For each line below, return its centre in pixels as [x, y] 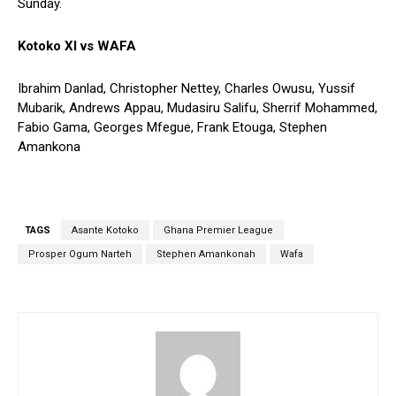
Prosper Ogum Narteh [80, 255]
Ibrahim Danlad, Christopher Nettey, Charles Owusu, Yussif [187, 89]
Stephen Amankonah [206, 255]
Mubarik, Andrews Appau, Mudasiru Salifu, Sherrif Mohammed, [198, 108]
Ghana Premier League [218, 231]
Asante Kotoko [105, 231]
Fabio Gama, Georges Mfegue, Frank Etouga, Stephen [172, 128]
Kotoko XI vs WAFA [77, 46]
